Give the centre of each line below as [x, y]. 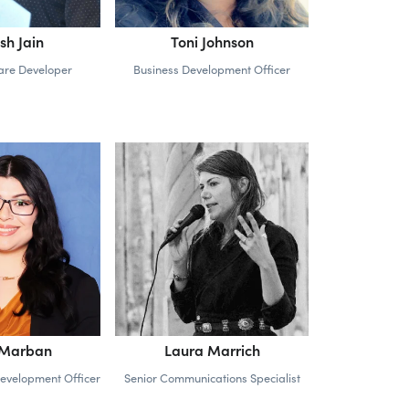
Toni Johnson [212, 41]
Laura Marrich [212, 349]
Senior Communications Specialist [212, 377]
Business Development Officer [212, 68]
